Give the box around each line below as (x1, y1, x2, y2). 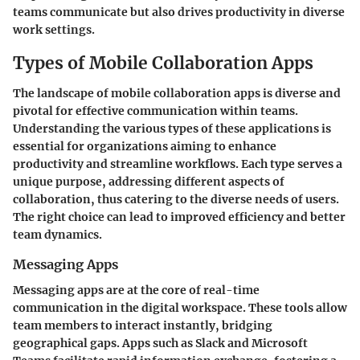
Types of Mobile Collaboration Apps (13, 51, 313, 74)
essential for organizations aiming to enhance (13, 139, 276, 153)
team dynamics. (13, 227, 102, 242)
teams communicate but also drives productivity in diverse (13, 4, 345, 19)
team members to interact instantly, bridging (13, 318, 272, 333)
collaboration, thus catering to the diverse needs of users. (13, 192, 339, 207)
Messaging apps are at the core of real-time (13, 283, 260, 298)
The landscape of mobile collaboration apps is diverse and (13, 86, 341, 100)
